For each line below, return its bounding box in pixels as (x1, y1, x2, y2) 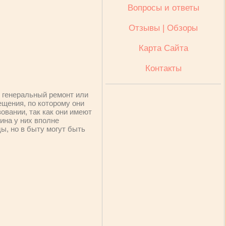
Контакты (145, 64, 182, 73)
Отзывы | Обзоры (129, 23, 198, 33)
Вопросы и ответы (127, 3, 199, 13)
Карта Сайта (138, 43, 188, 53)
